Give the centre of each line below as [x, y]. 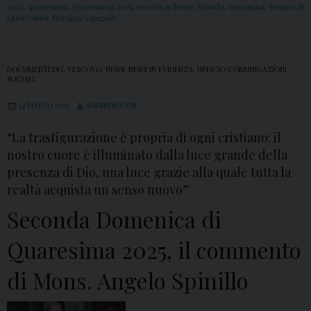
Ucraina [67, 18]
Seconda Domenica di [114, 219]
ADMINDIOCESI [111, 106]
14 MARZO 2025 [44, 106]
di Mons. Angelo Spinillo [128, 280]
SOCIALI [21, 79]
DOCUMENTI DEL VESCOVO [54, 70]
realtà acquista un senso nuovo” [98, 190]
